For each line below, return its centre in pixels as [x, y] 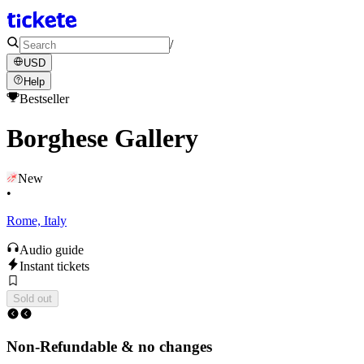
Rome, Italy [37, 220]
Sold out [32, 298]
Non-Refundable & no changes [109, 347]
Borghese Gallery [102, 139]
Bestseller [44, 98]
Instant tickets [54, 266]
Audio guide [52, 249]
